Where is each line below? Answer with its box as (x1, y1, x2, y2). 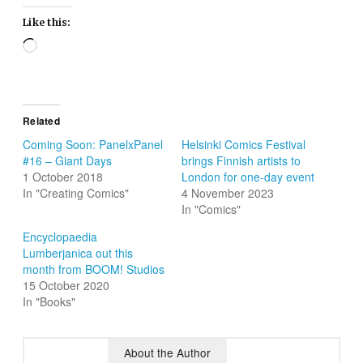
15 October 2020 (23, 277, 110, 294)
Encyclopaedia (23, 228, 98, 246)
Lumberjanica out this (23, 245, 134, 262)
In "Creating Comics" (23, 185, 130, 202)
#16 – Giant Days (23, 152, 113, 169)
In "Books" (23, 293, 76, 310)
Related (23, 113, 60, 129)
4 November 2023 (181, 185, 274, 202)
